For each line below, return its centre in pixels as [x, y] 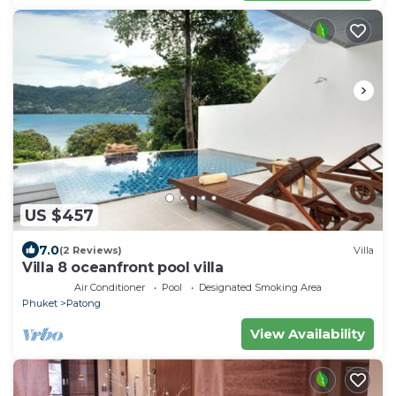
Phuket [40, 304]
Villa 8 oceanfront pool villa [123, 268]
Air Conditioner [110, 288]
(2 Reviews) [91, 250]
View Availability [308, 334]
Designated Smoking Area [260, 288]
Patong [84, 304]
